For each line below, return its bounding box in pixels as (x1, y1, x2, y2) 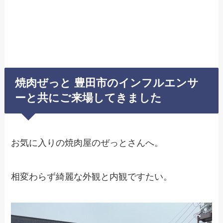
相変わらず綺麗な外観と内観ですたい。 (11, 172, 173, 182)
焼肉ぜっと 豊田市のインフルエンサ (15, 77, 199, 90)
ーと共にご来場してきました (15, 92, 162, 105)
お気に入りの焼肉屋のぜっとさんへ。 (11, 138, 164, 148)
